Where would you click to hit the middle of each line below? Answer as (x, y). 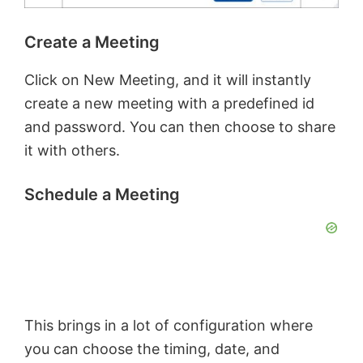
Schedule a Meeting (102, 194)
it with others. (72, 150)
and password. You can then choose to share (180, 126)
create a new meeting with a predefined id (169, 103)
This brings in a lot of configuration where (169, 325)
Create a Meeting (92, 42)
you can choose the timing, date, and (152, 348)
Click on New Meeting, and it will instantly (168, 79)
